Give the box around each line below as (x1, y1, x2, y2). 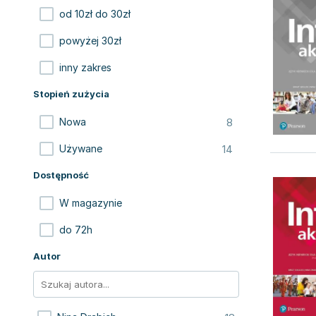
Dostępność (33, 169, 89, 181)
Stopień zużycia (33, 88, 109, 99)
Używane (59, 142, 102, 154)
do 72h (59, 224, 92, 236)
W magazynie (59, 197, 122, 209)
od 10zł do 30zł (59, 8, 130, 20)
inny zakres (59, 61, 111, 73)
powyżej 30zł (59, 35, 121, 47)
